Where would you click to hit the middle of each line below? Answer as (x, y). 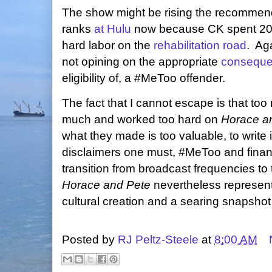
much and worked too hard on (141, 119)
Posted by (90, 240)
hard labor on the (108, 45)
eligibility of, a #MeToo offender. (144, 78)
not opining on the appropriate (141, 62)
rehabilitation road (200, 45)
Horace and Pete (108, 185)
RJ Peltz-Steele (158, 240)
